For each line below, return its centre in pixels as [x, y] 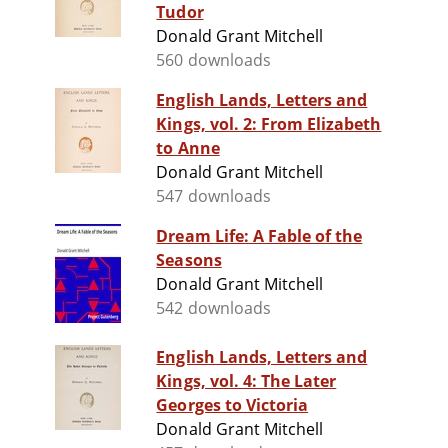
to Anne [188, 148]
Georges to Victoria [232, 405]
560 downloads [213, 60]
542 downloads [213, 308]
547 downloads [213, 196]
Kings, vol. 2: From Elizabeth [269, 124]
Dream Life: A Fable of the [259, 236]
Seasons [189, 260]
